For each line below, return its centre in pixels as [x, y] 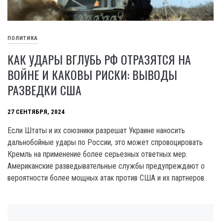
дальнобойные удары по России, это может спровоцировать [105, 143]
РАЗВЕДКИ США [44, 90]
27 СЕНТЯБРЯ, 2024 [36, 112]
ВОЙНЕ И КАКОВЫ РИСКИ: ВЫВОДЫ [92, 75]
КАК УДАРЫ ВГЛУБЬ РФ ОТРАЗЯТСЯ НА [99, 59]
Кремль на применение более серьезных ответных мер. [97, 154]
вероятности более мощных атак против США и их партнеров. [107, 178]
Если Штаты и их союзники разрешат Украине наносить [96, 131]
